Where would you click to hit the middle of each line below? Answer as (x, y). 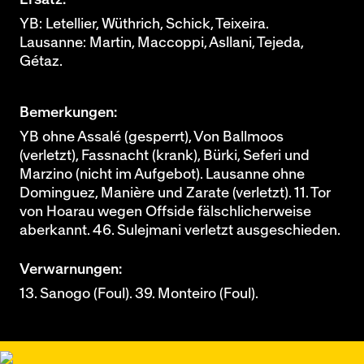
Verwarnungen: (71, 269)
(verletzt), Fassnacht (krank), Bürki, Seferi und (165, 156)
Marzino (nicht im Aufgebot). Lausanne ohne (162, 174)
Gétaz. (41, 61)
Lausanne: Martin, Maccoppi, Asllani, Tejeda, (161, 43)
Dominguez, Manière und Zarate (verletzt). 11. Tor (175, 193)
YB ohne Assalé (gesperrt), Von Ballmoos (152, 137)
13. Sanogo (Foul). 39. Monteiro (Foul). (139, 294)
